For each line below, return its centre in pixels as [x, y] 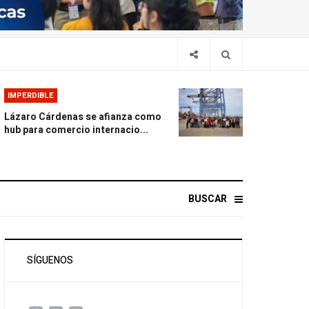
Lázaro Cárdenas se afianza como [83, 117]
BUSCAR [207, 199]
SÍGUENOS [50, 261]
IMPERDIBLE [31, 96]
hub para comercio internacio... [77, 130]
